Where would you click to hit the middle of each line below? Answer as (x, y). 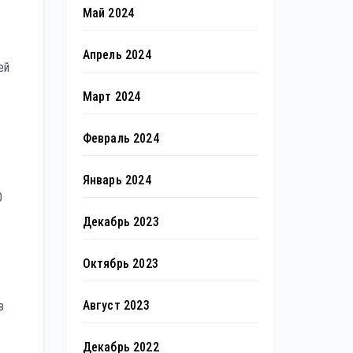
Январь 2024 (117, 180)
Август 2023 (116, 305)
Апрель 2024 (117, 55)
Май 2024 (108, 13)
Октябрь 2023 (120, 264)
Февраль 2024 (121, 138)
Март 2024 (111, 97)
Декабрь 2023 (121, 222)
